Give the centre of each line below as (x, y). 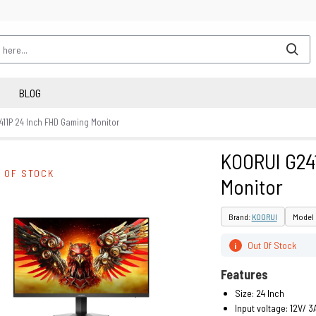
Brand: (240, 217)
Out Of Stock (272, 245)
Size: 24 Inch (259, 293)
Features (244, 274)
